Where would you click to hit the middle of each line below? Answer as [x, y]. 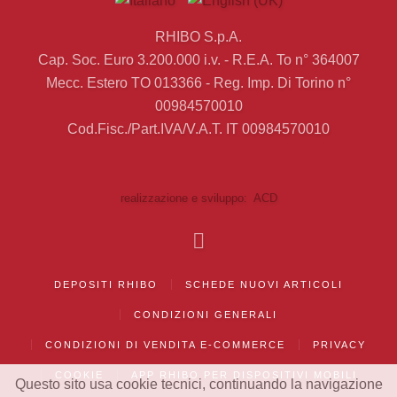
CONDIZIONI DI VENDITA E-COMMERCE [165, 345]
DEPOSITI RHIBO [106, 285]
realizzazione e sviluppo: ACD [198, 198]
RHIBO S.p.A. [198, 37]
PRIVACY [339, 345]
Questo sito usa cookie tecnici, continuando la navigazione [198, 384]
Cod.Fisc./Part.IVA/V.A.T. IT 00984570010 [198, 129]
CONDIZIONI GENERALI [206, 315]
